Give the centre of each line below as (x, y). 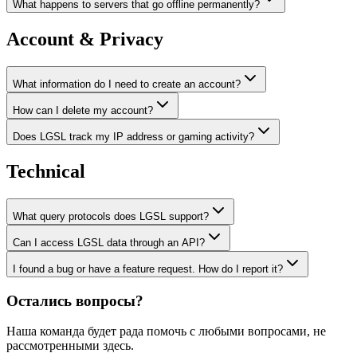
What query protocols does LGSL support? (111, 216)
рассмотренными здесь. (70, 346)
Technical (46, 172)
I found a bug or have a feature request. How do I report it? (148, 269)
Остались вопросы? (75, 300)
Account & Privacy (85, 39)
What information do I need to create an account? (127, 84)
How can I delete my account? (83, 111)
